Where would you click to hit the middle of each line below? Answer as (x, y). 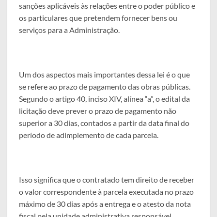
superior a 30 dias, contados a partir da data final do (104, 123)
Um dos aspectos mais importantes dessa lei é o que (104, 75)
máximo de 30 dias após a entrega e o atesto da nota (105, 203)
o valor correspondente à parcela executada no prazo (106, 191)
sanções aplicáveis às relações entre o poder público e (107, 6)
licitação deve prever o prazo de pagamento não (98, 111)
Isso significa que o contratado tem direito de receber (107, 179)
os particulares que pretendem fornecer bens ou (98, 18)
